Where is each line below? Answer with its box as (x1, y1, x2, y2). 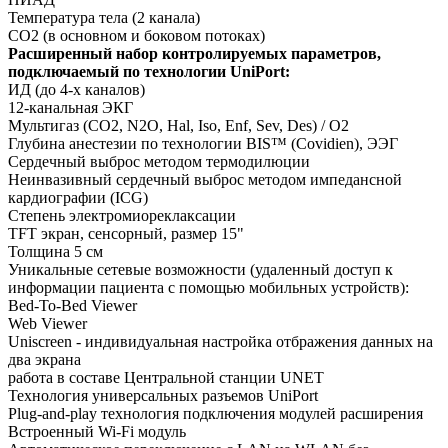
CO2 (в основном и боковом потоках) (8, 26, 265, 44)
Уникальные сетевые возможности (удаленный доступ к (8, 260, 393, 278)
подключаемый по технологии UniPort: (8, 62, 290, 80)
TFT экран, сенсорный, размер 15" (8, 224, 244, 242)
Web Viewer (8, 314, 87, 332)
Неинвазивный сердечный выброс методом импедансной (8, 170, 402, 188)
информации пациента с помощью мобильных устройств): (8, 278, 409, 296)
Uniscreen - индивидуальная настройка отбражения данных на (8, 332, 433, 350)
